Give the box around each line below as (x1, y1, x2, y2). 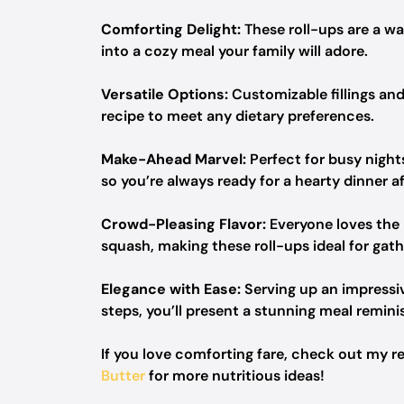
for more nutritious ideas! (145, 366, 325, 385)
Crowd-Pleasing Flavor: (101, 215, 266, 234)
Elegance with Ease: (101, 280, 241, 298)
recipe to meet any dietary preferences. (101, 106, 374, 125)
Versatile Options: (101, 85, 228, 104)
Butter (101, 366, 145, 385)
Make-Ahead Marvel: (101, 150, 246, 169)
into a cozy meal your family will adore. (101, 41, 368, 60)
